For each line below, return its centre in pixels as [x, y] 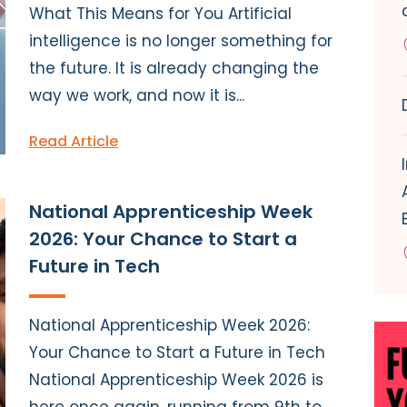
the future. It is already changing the [174, 68]
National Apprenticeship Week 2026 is [176, 379]
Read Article [74, 141]
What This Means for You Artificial [160, 13]
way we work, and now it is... [137, 95]
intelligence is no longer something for [181, 40]
